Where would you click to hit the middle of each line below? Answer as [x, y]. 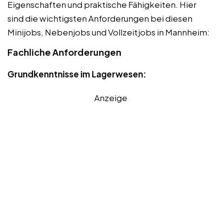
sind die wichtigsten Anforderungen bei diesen [100, 18]
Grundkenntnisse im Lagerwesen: [77, 74]
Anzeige [110, 97]
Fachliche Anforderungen [64, 52]
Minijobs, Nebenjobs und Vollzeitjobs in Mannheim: [109, 32]
